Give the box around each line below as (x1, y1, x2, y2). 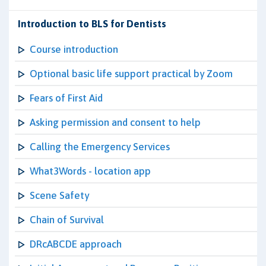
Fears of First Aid (30, 92, 103, 104)
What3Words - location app (30, 165, 151, 177)
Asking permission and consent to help (30, 116, 201, 128)
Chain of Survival (30, 214, 104, 226)
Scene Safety (30, 189, 89, 201)
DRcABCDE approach (30, 238, 122, 250)
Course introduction (30, 43, 118, 55)
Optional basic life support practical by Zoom (30, 68, 233, 80)
